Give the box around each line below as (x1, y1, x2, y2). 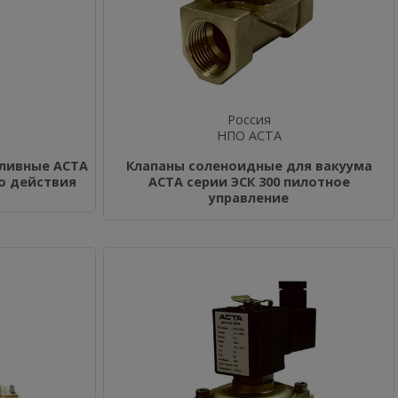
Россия (227, 111, 271, 128)
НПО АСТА (216, 127, 282, 144)
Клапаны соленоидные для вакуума (125, 157, 372, 174)
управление (209, 189, 289, 206)
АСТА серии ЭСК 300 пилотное (147, 173, 350, 190)
